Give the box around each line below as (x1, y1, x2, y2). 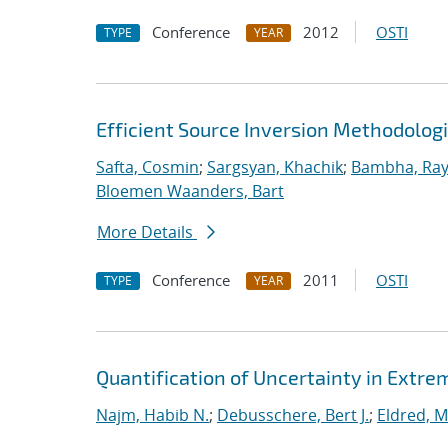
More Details (97, 221, 197, 243)
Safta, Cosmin (96, 156, 199, 178)
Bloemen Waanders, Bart (96, 180, 284, 202)
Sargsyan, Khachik (207, 156, 343, 178)
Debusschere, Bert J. (217, 404, 369, 426)
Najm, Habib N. (96, 404, 209, 426)
